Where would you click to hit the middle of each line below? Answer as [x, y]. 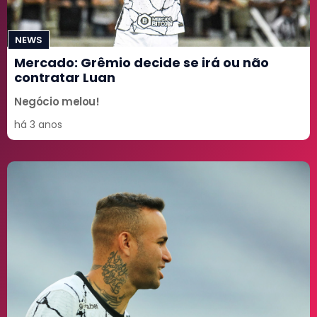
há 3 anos [38, 124]
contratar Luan [65, 77]
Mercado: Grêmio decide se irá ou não [142, 62]
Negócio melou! [57, 101]
